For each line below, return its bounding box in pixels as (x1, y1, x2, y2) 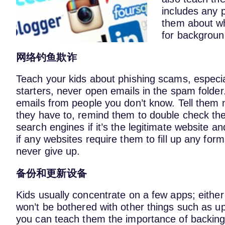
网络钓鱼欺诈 (16, 51, 77, 63)
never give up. (16, 146, 80, 157)
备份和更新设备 (16, 167, 87, 179)
